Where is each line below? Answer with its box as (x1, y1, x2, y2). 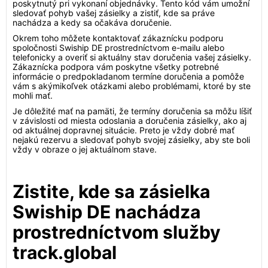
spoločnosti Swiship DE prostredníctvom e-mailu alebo (13, 42, 224, 53)
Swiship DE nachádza (13, 201, 200, 223)
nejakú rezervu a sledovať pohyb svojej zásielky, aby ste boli (13, 135, 250, 145)
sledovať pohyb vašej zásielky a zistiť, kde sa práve (13, 8, 215, 18)
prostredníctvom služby (13, 221, 221, 243)
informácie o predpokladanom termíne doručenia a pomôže (13, 71, 244, 81)
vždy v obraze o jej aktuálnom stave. (13, 144, 157, 154)
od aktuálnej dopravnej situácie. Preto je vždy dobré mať (13, 125, 234, 135)
